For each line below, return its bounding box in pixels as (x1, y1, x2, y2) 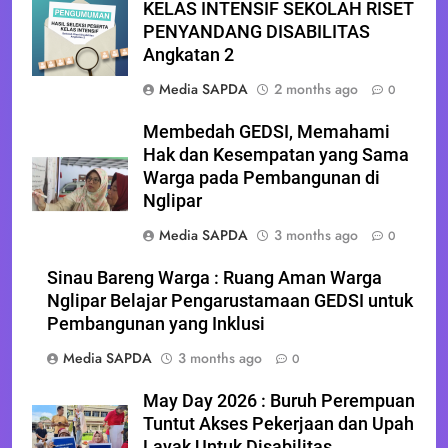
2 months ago (274, 78, 358, 99)
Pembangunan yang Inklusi (47, 313, 265, 334)
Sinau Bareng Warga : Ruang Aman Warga (47, 267, 382, 288)
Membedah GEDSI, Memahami (143, 121, 390, 142)
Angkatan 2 (143, 44, 234, 65)
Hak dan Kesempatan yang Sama (143, 144, 409, 165)
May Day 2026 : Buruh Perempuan (143, 390, 415, 411)
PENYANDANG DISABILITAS (143, 21, 370, 42)
